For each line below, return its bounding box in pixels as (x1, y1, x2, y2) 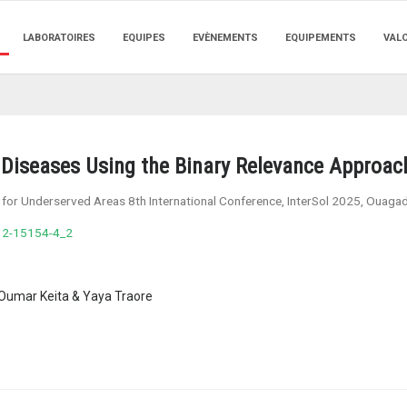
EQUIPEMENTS (285, 32, 356, 44)
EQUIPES (123, 32, 165, 44)
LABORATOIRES (23, 32, 95, 44)
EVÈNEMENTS (193, 32, 258, 44)
